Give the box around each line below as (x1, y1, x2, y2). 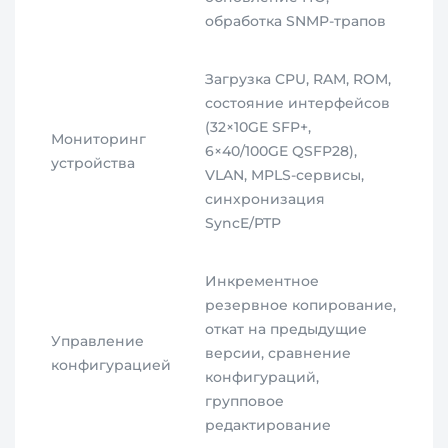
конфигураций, (205, 368, 320, 387)
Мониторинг (51, 130, 147, 149)
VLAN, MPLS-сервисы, (205, 166, 365, 185)
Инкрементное (205, 272, 320, 291)
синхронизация (205, 190, 326, 209)
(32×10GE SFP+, (205, 118, 312, 137)
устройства (51, 154, 136, 173)
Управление (51, 332, 145, 351)
